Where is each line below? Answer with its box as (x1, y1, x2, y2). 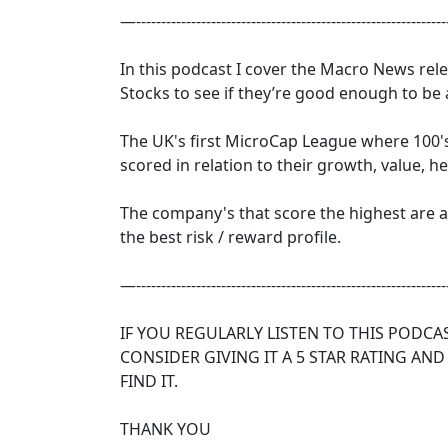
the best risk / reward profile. (120, 225, 341, 248)
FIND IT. (120, 369, 178, 392)
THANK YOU (120, 417, 211, 440)
